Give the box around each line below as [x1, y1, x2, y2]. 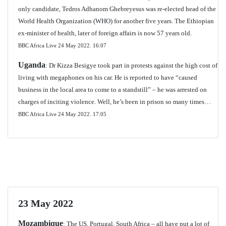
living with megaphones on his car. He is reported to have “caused [18, 74, 197, 81]
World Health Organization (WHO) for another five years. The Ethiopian [18, 17, 214, 25]
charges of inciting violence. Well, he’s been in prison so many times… [18, 98, 211, 105]
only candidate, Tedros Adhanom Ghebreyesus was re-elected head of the [18, 5, 216, 13]
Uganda [18, 61, 45, 69]
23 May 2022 [18, 198, 73, 209]
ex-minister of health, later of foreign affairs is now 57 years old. [18, 29, 192, 37]
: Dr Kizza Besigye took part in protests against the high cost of [45, 62, 217, 69]
